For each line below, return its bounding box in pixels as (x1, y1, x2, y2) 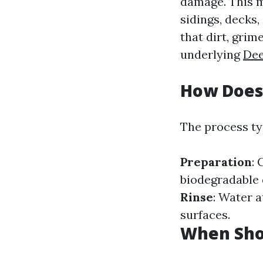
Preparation (180, 154, 252, 169)
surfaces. (180, 207, 230, 222)
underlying (180, 47, 243, 62)
